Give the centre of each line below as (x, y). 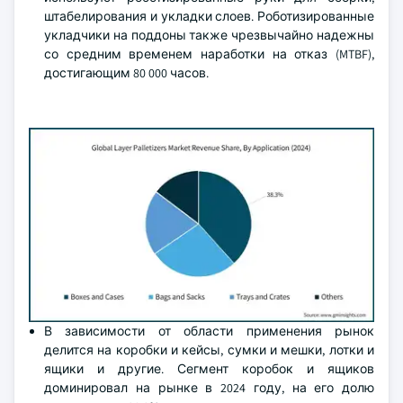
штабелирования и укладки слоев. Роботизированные (209, 16)
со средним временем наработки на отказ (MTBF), (209, 54)
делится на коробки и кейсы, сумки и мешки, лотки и (209, 350)
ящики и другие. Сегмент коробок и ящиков (209, 369)
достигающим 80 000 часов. (126, 73)
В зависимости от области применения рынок (209, 331)
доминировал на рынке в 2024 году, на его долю (209, 388)
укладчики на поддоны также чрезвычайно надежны (209, 35)
